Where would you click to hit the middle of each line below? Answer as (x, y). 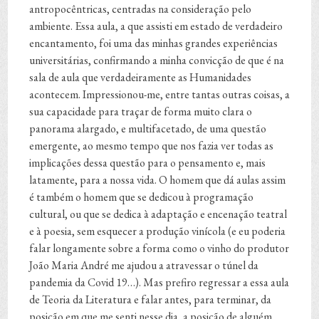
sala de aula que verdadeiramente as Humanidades (141, 78)
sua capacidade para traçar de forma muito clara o (141, 112)
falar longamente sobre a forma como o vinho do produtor (159, 249)
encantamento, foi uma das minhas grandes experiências (154, 43)
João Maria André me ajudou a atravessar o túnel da (144, 266)
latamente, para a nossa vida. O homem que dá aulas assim (158, 180)
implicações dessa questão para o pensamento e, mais (148, 163)
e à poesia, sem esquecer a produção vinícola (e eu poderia (158, 231)
